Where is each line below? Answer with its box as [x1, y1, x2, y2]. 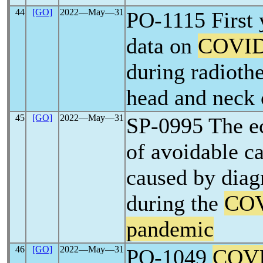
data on [126, 33, 198, 58]
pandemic [126, 217, 214, 241]
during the [126, 191, 224, 215]
